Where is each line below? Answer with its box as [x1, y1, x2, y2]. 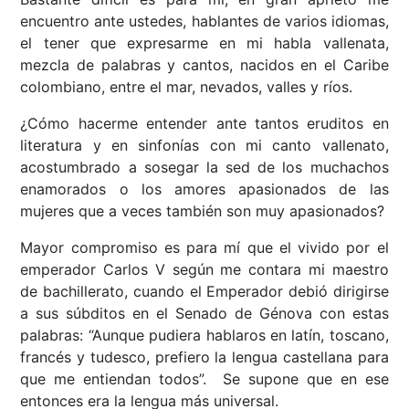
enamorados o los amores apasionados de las [20, 180, 389, 199]
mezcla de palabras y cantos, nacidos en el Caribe [20, 56, 389, 75]
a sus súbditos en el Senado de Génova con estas [20, 304, 389, 323]
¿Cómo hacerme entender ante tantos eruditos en [20, 114, 389, 133]
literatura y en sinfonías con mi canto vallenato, [20, 136, 389, 155]
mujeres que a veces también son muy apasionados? [20, 202, 385, 221]
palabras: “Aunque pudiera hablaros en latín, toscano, [20, 326, 389, 345]
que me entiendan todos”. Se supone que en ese [20, 370, 389, 389]
